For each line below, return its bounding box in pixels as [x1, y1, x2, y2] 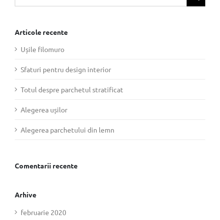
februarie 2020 [21, 207, 66, 217]
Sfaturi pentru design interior [21, 65, 111, 74]
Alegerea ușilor [21, 105, 67, 114]
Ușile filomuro [21, 45, 64, 54]
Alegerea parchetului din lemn [21, 125, 114, 135]
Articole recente [15, 27, 68, 36]
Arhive [15, 190, 36, 199]
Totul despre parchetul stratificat [21, 85, 123, 94]
